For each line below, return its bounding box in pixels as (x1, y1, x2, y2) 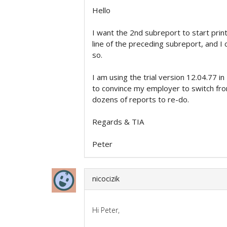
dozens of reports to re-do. (92, 94, 189, 104)
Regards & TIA (92, 116, 144, 127)
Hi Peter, (92, 205, 120, 215)
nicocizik (92, 173, 120, 183)
